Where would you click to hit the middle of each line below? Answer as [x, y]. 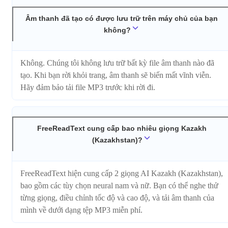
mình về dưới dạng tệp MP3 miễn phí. [81, 210]
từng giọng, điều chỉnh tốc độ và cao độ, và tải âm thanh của [117, 197]
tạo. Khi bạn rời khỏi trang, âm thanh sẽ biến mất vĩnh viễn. [116, 75]
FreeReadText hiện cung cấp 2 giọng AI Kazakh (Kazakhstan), [122, 173]
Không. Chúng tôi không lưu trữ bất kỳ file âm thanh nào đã [117, 63]
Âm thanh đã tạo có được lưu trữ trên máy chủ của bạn [122, 18]
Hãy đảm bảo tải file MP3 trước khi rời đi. [88, 88]
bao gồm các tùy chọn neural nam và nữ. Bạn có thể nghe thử [119, 185]
